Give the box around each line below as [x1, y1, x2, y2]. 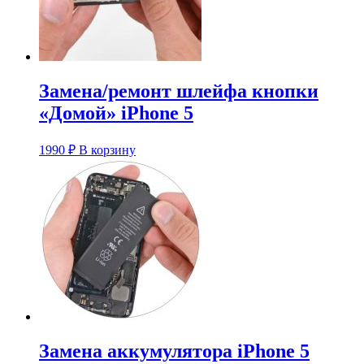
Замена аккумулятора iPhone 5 [39, 340, 310, 362]
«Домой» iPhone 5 [39, 102, 193, 123]
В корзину [79, 142, 136, 157]
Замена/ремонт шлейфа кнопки [39, 80, 318, 102]
